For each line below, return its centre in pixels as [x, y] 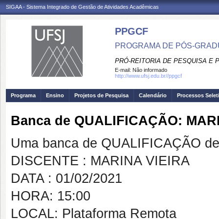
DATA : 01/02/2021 [66, 178]
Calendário [153, 95]
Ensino [55, 95]
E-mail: [124, 70]
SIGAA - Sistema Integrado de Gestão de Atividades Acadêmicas [82, 7]
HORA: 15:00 [51, 196]
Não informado [150, 70]
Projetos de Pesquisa [101, 95]
